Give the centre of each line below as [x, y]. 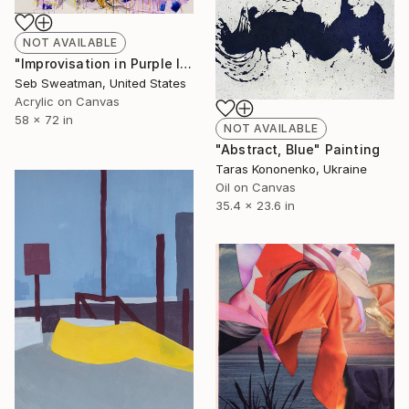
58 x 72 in [44, 119]
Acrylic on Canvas [67, 101]
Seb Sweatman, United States [100, 83]
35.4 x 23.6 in [255, 205]
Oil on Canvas [256, 187]
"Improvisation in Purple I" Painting [186, 63]
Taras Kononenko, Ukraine [291, 168]
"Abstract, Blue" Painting [298, 149]
